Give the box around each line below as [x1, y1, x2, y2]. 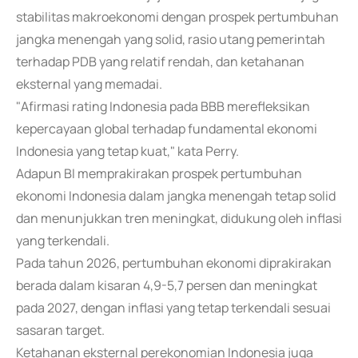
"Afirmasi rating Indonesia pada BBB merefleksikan [16, 97, 310, 115]
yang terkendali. [16, 232, 109, 249]
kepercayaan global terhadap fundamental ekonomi [16, 120, 317, 137]
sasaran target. [16, 321, 105, 339]
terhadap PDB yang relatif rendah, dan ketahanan [16, 53, 304, 70]
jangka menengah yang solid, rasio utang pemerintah [16, 30, 325, 48]
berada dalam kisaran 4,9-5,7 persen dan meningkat [16, 276, 317, 294]
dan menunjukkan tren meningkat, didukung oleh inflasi [16, 209, 342, 227]
